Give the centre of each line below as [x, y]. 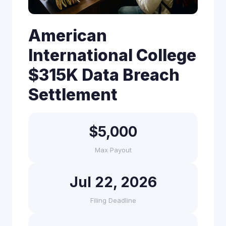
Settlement [73, 95]
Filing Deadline [113, 200]
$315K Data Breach [104, 75]
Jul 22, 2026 [113, 182]
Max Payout [113, 150]
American [68, 36]
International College [112, 55]
